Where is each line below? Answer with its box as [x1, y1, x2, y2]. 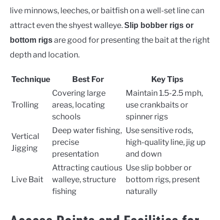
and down [126, 149, 162, 159]
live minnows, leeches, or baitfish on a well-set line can [10, 5, 204, 15]
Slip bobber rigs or [124, 21, 193, 29]
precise [52, 137, 79, 147]
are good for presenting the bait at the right [53, 35, 210, 45]
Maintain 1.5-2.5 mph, [126, 88, 203, 98]
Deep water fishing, [52, 125, 122, 135]
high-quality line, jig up [126, 137, 206, 147]
